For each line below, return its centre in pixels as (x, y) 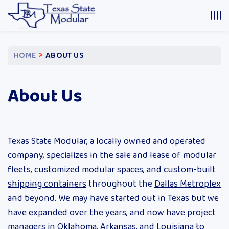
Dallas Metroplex (188, 184)
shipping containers (47, 184)
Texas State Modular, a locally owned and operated (107, 141)
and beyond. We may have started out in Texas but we (113, 199)
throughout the (120, 184)
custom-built (190, 170)
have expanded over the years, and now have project (112, 213)
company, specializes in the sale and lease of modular (112, 156)
